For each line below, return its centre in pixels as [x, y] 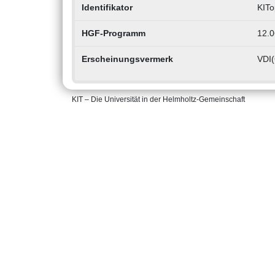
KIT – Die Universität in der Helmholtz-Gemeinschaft [158, 100]
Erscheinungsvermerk [127, 59]
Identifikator [107, 8]
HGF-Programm [113, 33]
